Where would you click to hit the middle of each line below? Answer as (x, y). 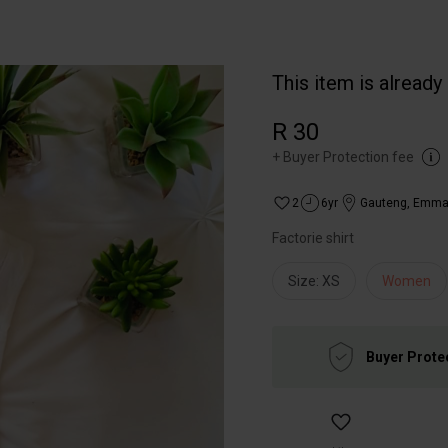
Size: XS (314, 281)
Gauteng (383, 203)
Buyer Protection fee (348, 157)
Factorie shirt (313, 238)
